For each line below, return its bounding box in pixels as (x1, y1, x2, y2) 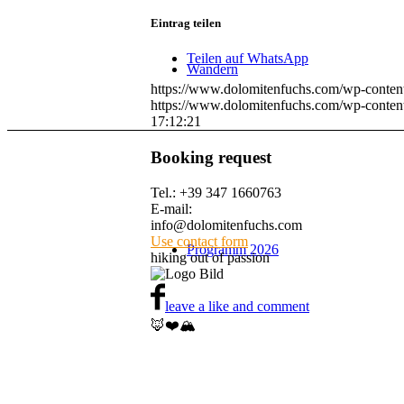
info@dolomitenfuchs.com (151, 216, 302, 233)
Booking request (151, 148, 271, 168)
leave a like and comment (165, 298, 309, 314)
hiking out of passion (151, 249, 270, 265)
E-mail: (151, 200, 192, 216)
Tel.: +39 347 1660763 (151, 184, 281, 200)
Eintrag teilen (151, 16, 221, 31)
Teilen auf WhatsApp (187, 50, 308, 67)
